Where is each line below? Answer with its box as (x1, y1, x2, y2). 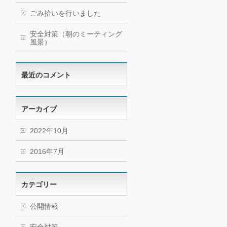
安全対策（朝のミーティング (30, 30, 122, 38)
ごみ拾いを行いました (30, 9, 101, 17)
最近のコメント (21, 71, 71, 79)
